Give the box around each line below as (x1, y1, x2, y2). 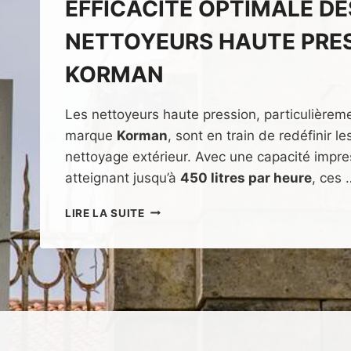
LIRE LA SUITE (65, 206, 145, 219)
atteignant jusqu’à (65, 169, 180, 186)
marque (65, 127, 117, 143)
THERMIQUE (143, 301, 212, 314)
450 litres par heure (180, 169, 312, 186)
